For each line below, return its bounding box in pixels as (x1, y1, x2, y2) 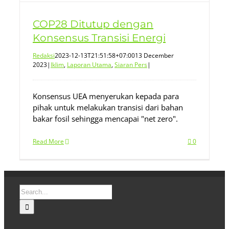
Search (19, 185, 42, 195)
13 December (135, 51, 174, 60)
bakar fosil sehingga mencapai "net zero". (33, 113, 178, 124)
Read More (33, 137, 64, 146)
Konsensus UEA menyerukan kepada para (33, 91, 179, 101)
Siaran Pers (114, 60, 147, 69)
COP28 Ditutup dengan (33, 18, 153, 30)
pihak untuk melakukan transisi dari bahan (33, 102, 183, 112)
